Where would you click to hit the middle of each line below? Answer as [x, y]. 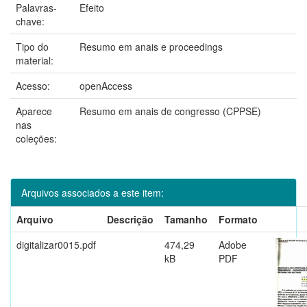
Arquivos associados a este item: [93, 192]
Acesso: [34, 85]
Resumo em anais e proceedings [151, 46]
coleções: [36, 138]
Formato [238, 219]
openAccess [106, 85]
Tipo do [32, 46]
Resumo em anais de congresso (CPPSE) [170, 111]
